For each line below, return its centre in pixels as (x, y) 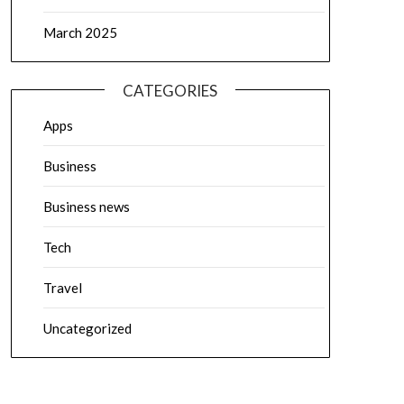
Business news (86, 207)
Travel (62, 288)
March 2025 (80, 32)
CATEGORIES (170, 91)
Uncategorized (87, 328)
